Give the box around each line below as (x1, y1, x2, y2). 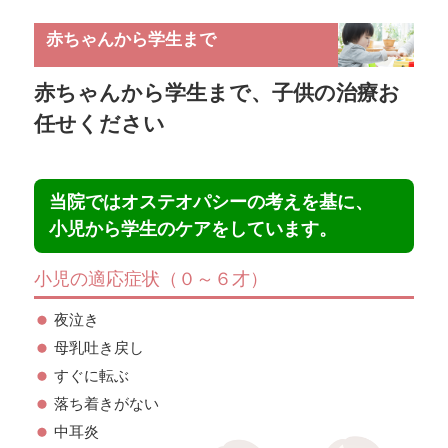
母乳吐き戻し (53, 338, 144, 356)
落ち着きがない (53, 394, 159, 412)
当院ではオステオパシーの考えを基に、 (48, 191, 373, 212)
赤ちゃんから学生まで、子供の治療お (33, 80, 400, 104)
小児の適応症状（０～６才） (33, 268, 268, 289)
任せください (33, 111, 165, 135)
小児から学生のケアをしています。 (48, 218, 337, 239)
